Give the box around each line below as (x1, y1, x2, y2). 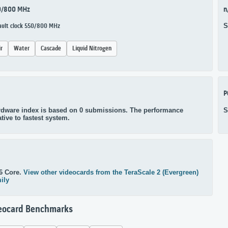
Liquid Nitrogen (72, 45, 111, 53)
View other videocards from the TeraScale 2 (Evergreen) (23, 168, 198, 177)
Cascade (41, 45, 61, 53)
